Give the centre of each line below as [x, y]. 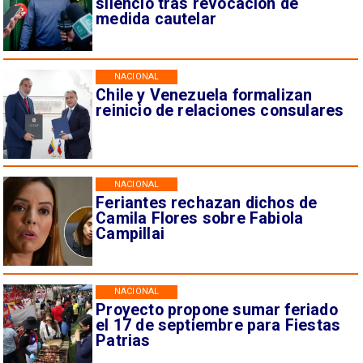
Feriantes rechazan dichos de [207, 203]
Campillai [130, 233]
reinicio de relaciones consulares [220, 111]
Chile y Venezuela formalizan [204, 96]
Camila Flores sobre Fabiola [200, 218]
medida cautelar [156, 19]
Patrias [123, 341]
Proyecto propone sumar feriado [217, 310]
